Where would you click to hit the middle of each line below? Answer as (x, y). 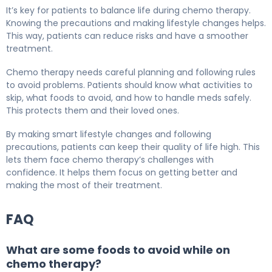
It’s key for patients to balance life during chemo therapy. (128, 11)
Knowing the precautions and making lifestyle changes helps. (136, 23)
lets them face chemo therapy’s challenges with (110, 160)
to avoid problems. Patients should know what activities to (129, 85)
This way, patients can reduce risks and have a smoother (127, 36)
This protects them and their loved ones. (93, 111)
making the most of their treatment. (84, 185)
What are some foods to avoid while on (118, 250)
